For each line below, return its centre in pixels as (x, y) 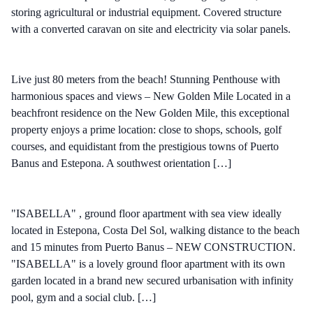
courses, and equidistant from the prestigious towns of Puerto (145, 146)
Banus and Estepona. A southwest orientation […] (121, 163)
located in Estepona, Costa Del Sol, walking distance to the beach (155, 230)
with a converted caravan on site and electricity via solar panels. (151, 29)
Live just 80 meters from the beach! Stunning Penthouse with (146, 79)
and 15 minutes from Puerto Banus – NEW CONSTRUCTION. (153, 247)
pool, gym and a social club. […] (83, 297)
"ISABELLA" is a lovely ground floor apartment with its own (148, 264)
